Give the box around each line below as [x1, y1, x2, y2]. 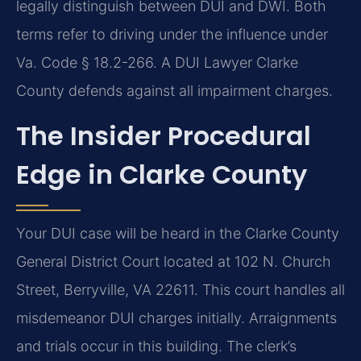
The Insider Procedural [16, 117, 311, 154]
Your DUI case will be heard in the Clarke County [16, 224, 339, 242]
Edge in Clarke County [16, 156, 307, 193]
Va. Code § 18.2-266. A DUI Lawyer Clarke [16, 54, 298, 72]
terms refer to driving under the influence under [16, 26, 328, 44]
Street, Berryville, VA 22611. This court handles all [16, 280, 345, 298]
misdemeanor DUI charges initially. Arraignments [16, 309, 337, 326]
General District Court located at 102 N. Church [16, 252, 331, 270]
